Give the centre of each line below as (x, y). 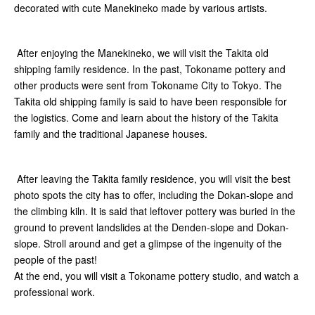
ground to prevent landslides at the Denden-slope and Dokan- (152, 227)
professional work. (54, 292)
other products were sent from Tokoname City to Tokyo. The (148, 85)
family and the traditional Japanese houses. (112, 134)
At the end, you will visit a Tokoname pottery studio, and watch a (156, 276)
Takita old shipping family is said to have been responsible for (150, 102)
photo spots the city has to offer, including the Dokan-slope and (154, 195)
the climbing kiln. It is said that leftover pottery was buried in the (155, 211)
